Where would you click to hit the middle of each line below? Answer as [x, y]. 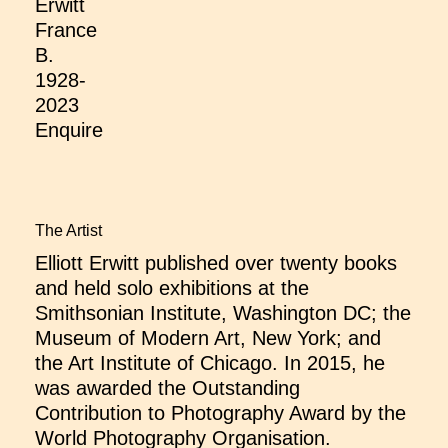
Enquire [69, 130]
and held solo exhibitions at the [172, 288]
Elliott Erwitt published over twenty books [216, 263]
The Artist [68, 231]
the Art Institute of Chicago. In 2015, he [210, 363]
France [66, 30]
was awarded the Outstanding [167, 388]
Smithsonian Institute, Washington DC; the [223, 313]
